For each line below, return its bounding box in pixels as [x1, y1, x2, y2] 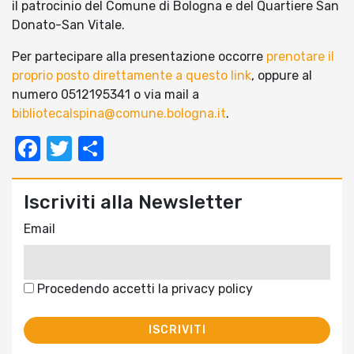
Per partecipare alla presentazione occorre [12, 49, 266, 65]
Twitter [72, 134, 156, 164]
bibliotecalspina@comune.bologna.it [12, 106, 226, 122]
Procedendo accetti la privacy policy [34, 281, 253, 297]
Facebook [40, 134, 154, 164]
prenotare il [266, 49, 334, 65]
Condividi [104, 134, 212, 164]
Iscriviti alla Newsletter [24, 191, 243, 214]
